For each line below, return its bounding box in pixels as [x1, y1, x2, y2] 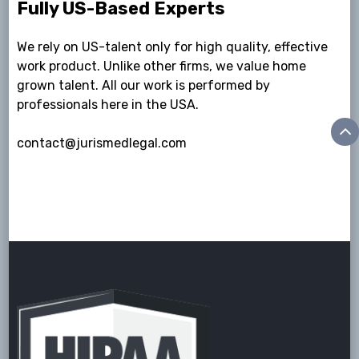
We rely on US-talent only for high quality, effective [17, 39, 329, 55]
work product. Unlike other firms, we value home [17, 58, 307, 75]
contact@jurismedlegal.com [17, 135, 188, 151]
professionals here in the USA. [17, 97, 200, 113]
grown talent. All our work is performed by [17, 78, 271, 94]
